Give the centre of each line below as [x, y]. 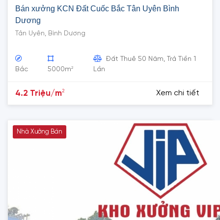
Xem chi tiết [178, 93]
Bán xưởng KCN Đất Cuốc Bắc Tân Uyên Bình [97, 9]
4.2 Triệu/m [39, 93]
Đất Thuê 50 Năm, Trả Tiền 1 [150, 59]
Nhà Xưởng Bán [40, 132]
